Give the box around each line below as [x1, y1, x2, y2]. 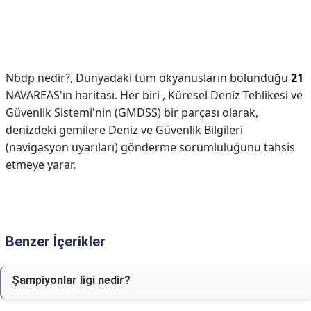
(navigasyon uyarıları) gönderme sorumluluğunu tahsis [6, 140, 295, 155]
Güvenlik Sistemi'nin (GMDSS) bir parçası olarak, [6, 105, 258, 120]
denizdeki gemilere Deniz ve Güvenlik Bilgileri [6, 122, 243, 137]
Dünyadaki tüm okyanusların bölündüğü [76, 70, 291, 85]
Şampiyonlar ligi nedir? [12, 274, 131, 287]
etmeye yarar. [6, 157, 76, 172]
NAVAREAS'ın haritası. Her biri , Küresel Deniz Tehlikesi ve [6, 87, 303, 103]
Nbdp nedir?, [6, 70, 76, 85]
